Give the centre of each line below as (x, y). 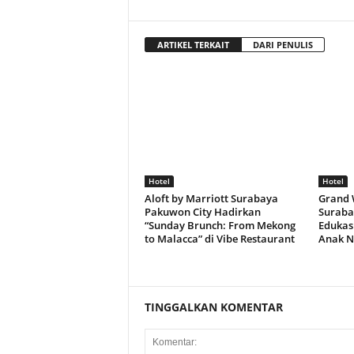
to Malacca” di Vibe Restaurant (219, 239)
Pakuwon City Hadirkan (202, 212)
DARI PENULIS (282, 45)
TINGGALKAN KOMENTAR (213, 307)
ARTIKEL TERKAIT (193, 45)
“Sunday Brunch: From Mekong (220, 225)
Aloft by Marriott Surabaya (211, 198)
